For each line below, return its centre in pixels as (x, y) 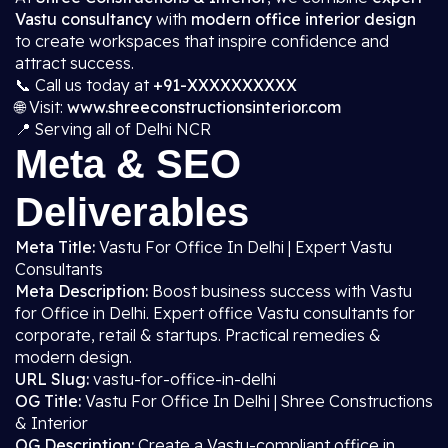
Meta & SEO (128, 164)
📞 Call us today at (84, 85)
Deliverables (132, 212)
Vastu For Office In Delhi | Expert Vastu (243, 247)
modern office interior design (303, 19)
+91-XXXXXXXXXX (225, 85)
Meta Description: (81, 291)
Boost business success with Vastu (280, 291)
